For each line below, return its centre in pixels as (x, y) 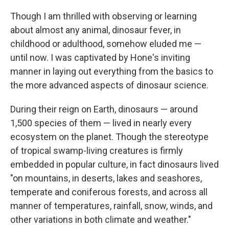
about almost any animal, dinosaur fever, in (96, 30)
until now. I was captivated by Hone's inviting (100, 58)
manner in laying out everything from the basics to (112, 72)
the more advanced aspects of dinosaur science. (109, 85)
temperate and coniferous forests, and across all (109, 192)
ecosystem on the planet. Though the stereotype (109, 137)
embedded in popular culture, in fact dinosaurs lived (114, 165)
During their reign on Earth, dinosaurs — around (104, 109)
